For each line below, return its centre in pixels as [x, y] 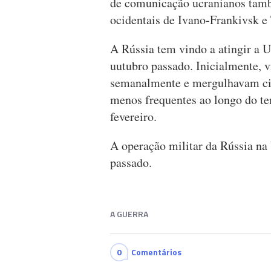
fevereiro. [133, 117]
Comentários [156, 252]
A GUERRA [129, 214]
